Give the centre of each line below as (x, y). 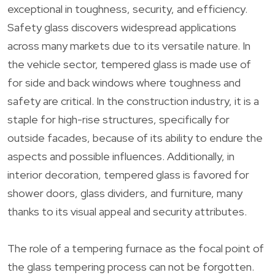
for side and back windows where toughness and (124, 82)
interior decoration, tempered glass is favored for (128, 174)
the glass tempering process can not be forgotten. (131, 266)
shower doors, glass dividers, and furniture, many (125, 193)
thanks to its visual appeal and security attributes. (127, 211)
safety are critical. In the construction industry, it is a (133, 101)
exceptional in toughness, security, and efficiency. (127, 9)
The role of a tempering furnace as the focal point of (136, 248)
